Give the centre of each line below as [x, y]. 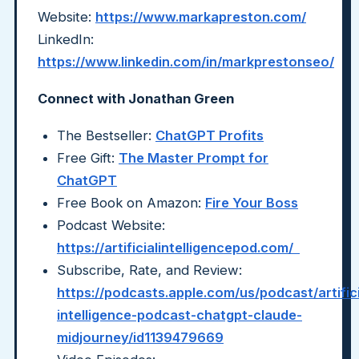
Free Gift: [88, 158]
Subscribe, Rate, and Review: [149, 270]
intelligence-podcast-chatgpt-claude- [179, 315]
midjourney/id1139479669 [140, 337]
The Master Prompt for [194, 158]
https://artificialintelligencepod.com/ [178, 248]
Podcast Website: [111, 225]
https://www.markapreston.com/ [201, 17]
